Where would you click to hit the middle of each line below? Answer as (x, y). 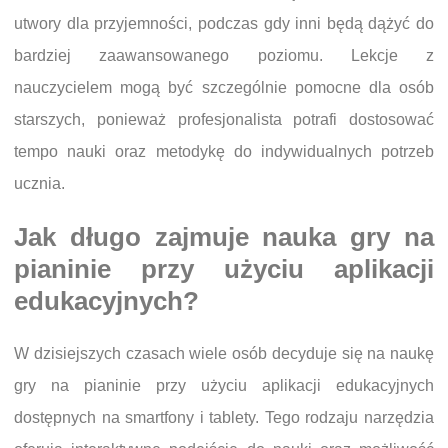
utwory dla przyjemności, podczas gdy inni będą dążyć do (224, 23)
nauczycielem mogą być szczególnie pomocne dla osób (224, 87)
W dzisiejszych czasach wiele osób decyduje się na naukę (224, 353)
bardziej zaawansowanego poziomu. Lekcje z (224, 55)
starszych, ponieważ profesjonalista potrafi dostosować (224, 119)
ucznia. (39, 183)
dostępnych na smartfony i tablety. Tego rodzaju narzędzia (224, 417)
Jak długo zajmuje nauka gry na (224, 236)
